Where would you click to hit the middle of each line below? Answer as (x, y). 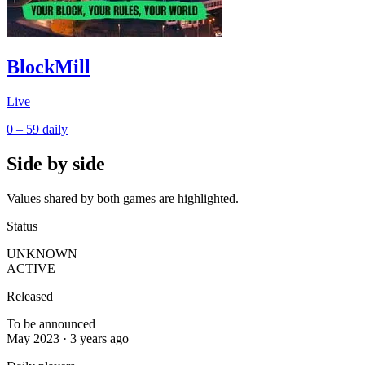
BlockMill (48, 67)
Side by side (56, 164)
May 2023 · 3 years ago (68, 338)
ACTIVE (31, 268)
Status (22, 226)
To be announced (51, 323)
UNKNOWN (42, 253)
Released (30, 296)
